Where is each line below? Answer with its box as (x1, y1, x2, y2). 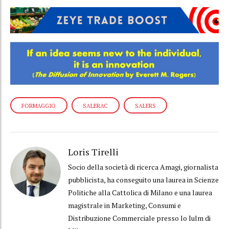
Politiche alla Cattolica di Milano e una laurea (67, 187, 212, 197)
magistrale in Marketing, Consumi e (67, 200, 181, 210)
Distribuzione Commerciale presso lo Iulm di (67, 213, 211, 223)
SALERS (134, 102, 156, 110)
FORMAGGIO (21, 102, 56, 110)
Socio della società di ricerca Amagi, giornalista (67, 162, 218, 172)
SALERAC (83, 102, 108, 110)
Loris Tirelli (67, 145, 119, 158)
